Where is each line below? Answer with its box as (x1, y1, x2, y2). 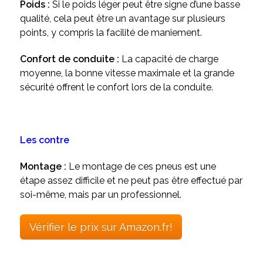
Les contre (19, 134, 69, 146)
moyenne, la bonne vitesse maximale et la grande (19, 67, 234, 79)
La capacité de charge (121, 53, 218, 65)
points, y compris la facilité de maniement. (19, 26, 202, 38)
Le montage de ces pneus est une (68, 160, 216, 172)
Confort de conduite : (19, 53, 122, 65)
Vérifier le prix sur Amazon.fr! (29, 220, 173, 233)
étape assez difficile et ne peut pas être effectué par (19, 174, 242, 186)
